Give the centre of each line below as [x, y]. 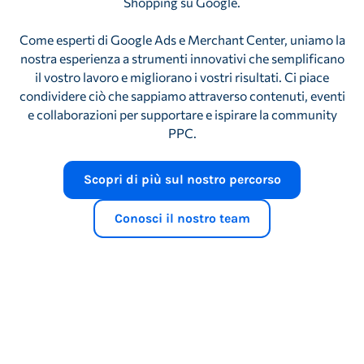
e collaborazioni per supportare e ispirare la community [182, 114]
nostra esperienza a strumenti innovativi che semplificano [182, 58]
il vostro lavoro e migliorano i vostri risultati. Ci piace [182, 76]
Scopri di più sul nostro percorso [182, 180]
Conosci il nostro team [182, 218]
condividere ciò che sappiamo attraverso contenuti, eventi [182, 95]
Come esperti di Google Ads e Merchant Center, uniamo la [182, 39]
